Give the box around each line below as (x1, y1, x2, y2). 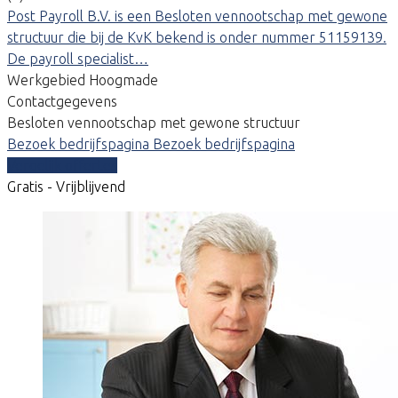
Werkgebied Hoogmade (7, 71, 158, 88)
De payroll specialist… (7, 50, 148, 67)
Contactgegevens (7, 92, 117, 109)
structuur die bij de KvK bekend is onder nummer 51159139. (7, 28, 386, 45)
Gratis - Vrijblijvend (7, 178, 125, 195)
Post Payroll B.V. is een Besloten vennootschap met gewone (7, 7, 387, 24)
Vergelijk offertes (7, 156, 117, 173)
